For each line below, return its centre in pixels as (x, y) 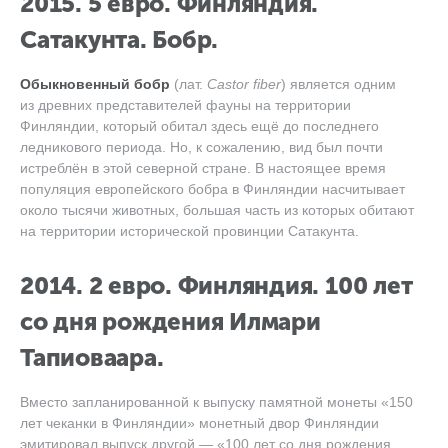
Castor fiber (244, 84)
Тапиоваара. (92, 357)
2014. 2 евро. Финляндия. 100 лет (216, 285)
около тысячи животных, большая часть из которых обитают (217, 210)
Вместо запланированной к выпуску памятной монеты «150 (216, 402)
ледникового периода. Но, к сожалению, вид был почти (201, 147)
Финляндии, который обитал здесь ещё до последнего (199, 126)
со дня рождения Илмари (170, 321)
